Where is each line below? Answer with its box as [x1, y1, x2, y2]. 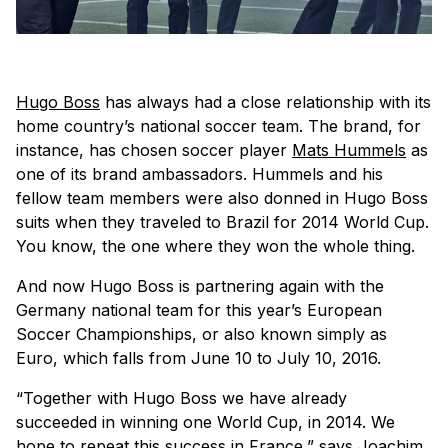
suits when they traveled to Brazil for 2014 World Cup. [16, 212, 429, 233]
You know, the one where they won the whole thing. [16, 236, 415, 257]
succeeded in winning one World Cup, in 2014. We [16, 412, 395, 433]
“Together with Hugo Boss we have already [16, 388, 347, 409]
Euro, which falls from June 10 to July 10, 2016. [16, 348, 381, 369]
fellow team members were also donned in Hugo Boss [16, 188, 428, 209]
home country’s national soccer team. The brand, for [16, 116, 421, 137]
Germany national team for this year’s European [16, 300, 382, 321]
